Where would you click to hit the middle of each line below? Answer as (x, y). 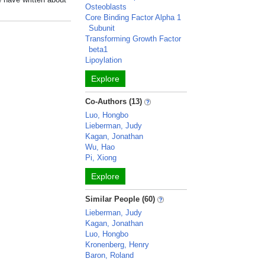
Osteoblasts (106, 7)
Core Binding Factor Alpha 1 (133, 17)
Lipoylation (104, 60)
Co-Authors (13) (114, 101)
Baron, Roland (110, 255)
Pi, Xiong (101, 158)
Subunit (102, 28)
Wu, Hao (100, 147)
